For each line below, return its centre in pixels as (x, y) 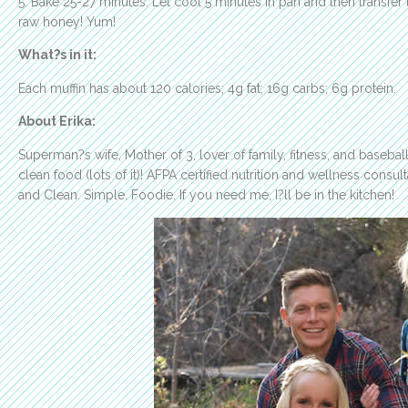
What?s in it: (57, 55)
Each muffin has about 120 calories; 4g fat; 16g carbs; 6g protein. (207, 88)
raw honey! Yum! (67, 21)
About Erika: (57, 122)
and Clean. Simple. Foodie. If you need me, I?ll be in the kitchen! (206, 194)
